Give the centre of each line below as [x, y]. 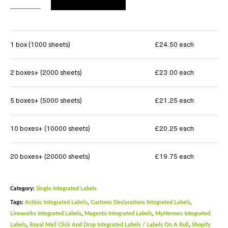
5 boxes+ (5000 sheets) [46, 101]
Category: [23, 189]
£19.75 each [174, 157]
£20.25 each [174, 129]
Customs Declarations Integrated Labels [140, 203]
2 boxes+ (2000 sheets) [46, 73]
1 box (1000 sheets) [40, 45]
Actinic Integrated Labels [56, 203]
